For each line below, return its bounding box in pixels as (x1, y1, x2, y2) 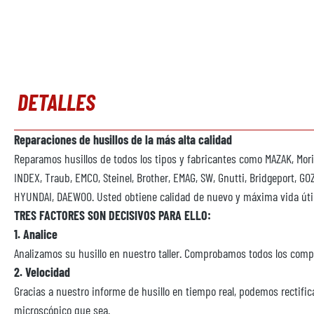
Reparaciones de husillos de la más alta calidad (14, 132, 232, 147)
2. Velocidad (14, 264, 70, 280)
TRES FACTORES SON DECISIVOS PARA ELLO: (14, 207, 211, 223)
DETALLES (18, 88, 95, 115)
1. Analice (14, 226, 57, 242)
